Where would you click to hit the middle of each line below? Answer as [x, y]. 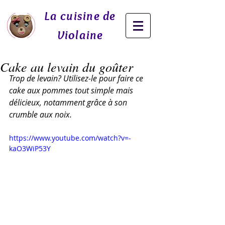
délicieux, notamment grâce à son [69, 102]
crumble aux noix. [41, 115]
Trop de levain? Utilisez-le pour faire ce [77, 78]
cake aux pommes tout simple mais [72, 90]
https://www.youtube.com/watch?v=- [70, 138]
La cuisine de [80, 16]
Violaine [80, 35]
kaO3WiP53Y [30, 148]
